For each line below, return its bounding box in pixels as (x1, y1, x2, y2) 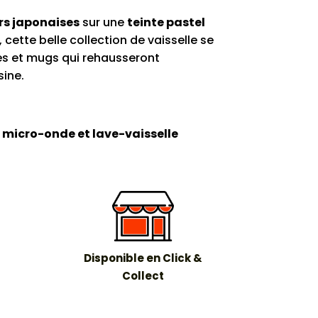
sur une (79, 13, 127, 31)
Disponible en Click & (83, 251, 202, 266)
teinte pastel (126, 13, 205, 31)
